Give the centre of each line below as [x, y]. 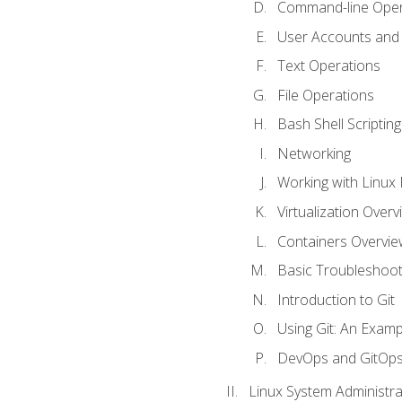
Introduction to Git [336, 299]
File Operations [325, 95]
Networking [314, 153]
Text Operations [328, 66]
